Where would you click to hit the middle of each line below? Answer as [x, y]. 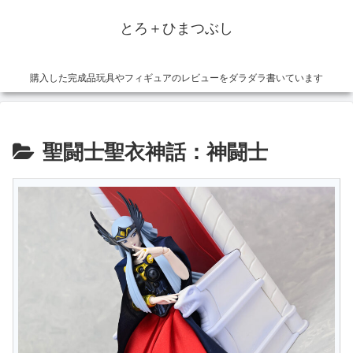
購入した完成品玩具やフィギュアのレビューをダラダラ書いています [176, 78]
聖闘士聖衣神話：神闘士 [155, 152]
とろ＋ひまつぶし [176, 28]
